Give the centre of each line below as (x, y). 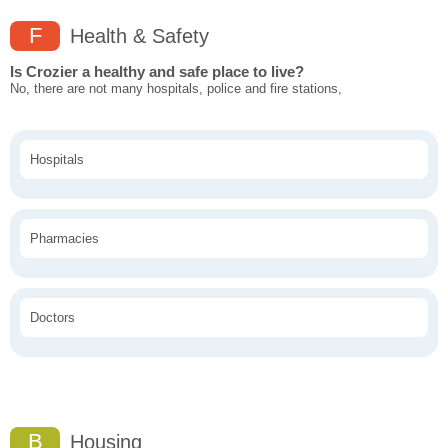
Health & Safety (136, 36)
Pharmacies (64, 239)
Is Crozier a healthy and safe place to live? (157, 72)
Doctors (52, 318)
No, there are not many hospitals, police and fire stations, (176, 89)
